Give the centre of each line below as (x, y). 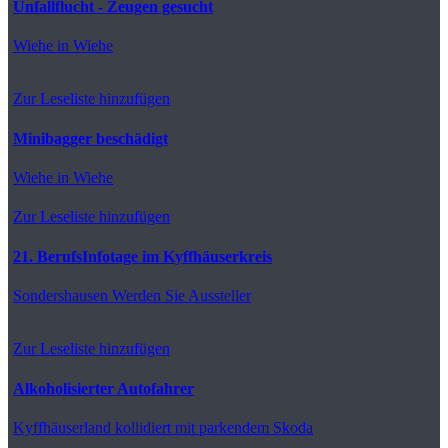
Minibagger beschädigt (90, 138)
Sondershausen (60, 295)
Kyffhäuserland (62, 427)
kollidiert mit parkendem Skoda (212, 427)
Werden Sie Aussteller (179, 295)
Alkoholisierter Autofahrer (103, 388)
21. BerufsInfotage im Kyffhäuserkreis (142, 256)
